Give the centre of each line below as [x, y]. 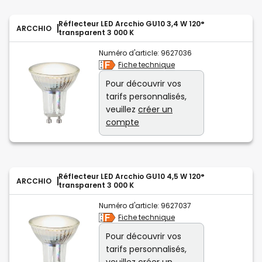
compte [123, 123]
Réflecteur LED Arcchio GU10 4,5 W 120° [132, 177]
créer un [155, 110]
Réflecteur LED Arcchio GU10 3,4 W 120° [132, 24]
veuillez [122, 110]
